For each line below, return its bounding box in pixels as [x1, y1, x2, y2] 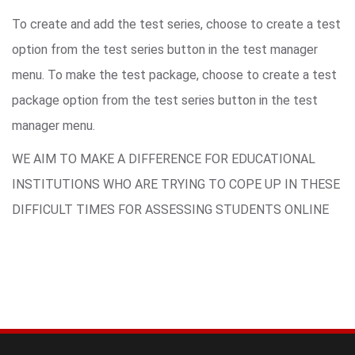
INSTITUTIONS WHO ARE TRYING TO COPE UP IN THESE [12, 176, 340, 192]
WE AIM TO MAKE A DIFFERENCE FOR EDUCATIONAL [12, 151, 315, 166]
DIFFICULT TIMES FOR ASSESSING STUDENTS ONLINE [12, 201, 329, 217]
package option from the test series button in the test [12, 92, 318, 108]
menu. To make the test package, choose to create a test [12, 67, 337, 82]
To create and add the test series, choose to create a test [12, 16, 341, 32]
